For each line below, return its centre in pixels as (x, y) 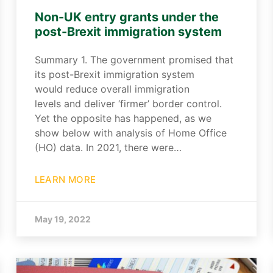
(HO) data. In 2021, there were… (108, 147)
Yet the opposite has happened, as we (123, 118)
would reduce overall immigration (112, 89)
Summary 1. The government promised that (134, 60)
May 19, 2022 (62, 219)
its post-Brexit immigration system (114, 74)
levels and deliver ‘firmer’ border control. (128, 104)
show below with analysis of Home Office (130, 133)
